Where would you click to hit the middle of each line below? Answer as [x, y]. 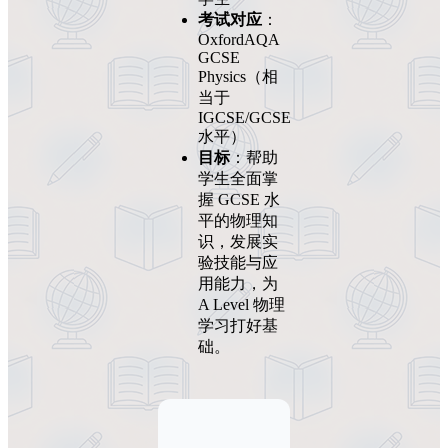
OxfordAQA [238, 40]
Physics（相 [238, 77]
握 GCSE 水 [239, 200]
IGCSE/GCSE [244, 118]
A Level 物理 [241, 305]
